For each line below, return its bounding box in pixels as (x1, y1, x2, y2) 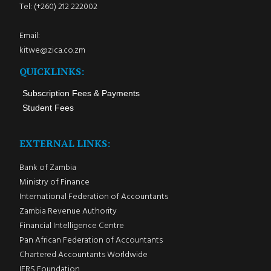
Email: (19, 28, 40, 43)
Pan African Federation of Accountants (19, 233, 163, 247)
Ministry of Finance (19, 175, 90, 189)
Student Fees (22, 102, 74, 113)
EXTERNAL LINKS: (19, 136, 110, 150)
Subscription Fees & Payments (22, 88, 140, 98)
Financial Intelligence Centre (19, 218, 124, 233)
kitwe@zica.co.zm (19, 43, 85, 57)
